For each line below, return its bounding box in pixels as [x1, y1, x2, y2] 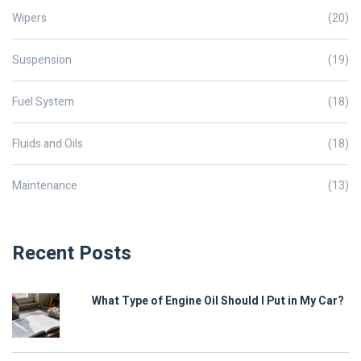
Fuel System [12, 93, 74, 111]
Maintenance [12, 177, 77, 195]
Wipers [12, 10, 47, 27]
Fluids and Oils [12, 135, 83, 153]
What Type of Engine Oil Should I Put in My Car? [92, 293, 344, 310]
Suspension [12, 52, 72, 69]
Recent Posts [12, 239, 131, 268]
